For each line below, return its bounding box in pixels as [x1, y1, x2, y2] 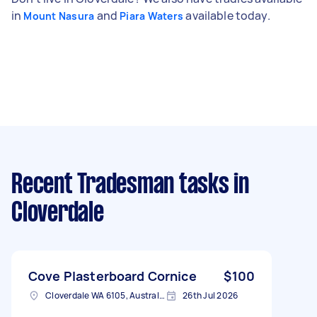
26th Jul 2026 [183, 289, 238, 301]
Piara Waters [120, 8, 184, 23]
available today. [183, 7, 270, 23]
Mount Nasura [23, 8, 95, 23]
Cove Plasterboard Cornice [28, 267, 197, 284]
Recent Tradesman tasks [11, 172, 229, 198]
